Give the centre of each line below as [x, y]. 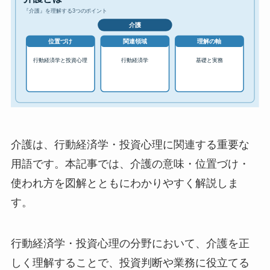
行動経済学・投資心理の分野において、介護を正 [130, 243]
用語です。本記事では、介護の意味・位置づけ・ [130, 164]
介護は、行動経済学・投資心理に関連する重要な [130, 145]
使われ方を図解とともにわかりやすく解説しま [124, 184]
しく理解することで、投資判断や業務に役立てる [130, 262]
